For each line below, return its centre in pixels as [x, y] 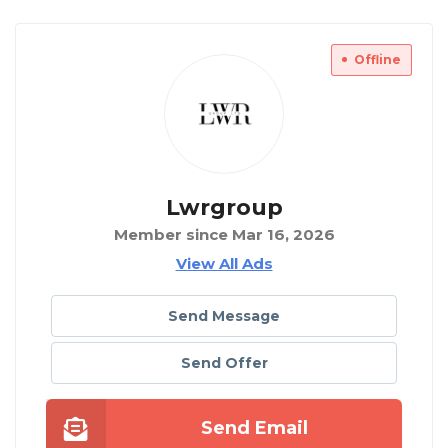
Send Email [254, 428]
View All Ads [224, 264]
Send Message [224, 316]
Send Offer [224, 363]
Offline [377, 60]
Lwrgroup [224, 208]
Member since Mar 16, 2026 [224, 235]
